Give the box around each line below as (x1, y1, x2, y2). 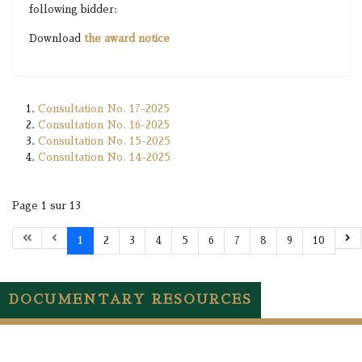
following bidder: (29, 4, 117, 15)
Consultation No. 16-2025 (38, 120, 170, 130)
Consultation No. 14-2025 (38, 152, 170, 162)
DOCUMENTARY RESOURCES (9, 293, 252, 306)
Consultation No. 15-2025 (38, 136, 170, 146)
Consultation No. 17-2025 (38, 103, 170, 114)
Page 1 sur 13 (12, 200, 81, 211)
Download (29, 33, 84, 44)
